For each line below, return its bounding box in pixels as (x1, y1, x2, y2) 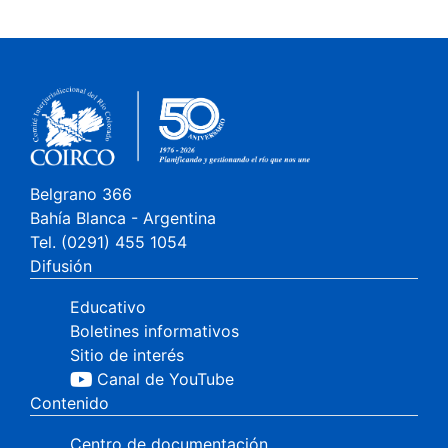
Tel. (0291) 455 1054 (30, 232, 187, 252)
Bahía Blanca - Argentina (30, 208, 216, 228)
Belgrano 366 (30, 184, 132, 204)
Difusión (30, 256, 92, 276)
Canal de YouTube (97, 369, 234, 389)
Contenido (30, 393, 109, 413)
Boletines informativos (70, 321, 239, 341)
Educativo (70, 297, 146, 317)
